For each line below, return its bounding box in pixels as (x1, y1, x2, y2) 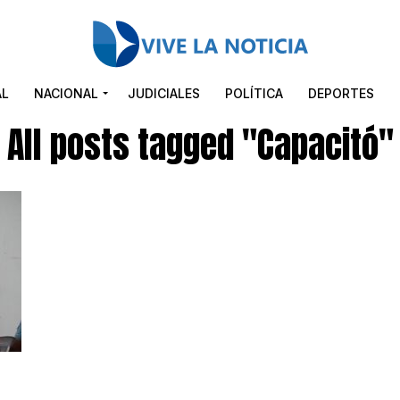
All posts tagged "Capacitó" (6, 118, 394, 171)
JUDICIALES (128, 86, 200, 101)
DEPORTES (308, 86, 374, 101)
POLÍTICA (225, 86, 283, 101)
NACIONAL (34, 86, 98, 101)
